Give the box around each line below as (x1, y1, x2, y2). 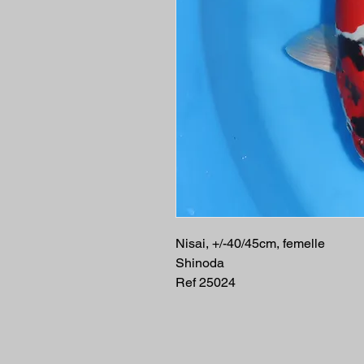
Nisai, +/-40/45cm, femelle (175, 236, 325, 251)
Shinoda (175, 255, 224, 271)
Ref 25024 (175, 275, 236, 290)
